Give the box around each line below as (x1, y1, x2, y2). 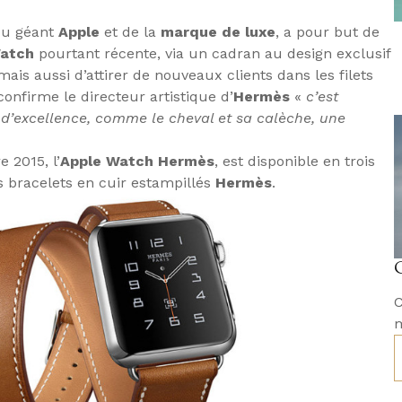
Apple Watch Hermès (60, 153, 214, 170)
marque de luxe (161, 23, 275, 41)
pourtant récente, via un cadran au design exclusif (34, 45, 390, 63)
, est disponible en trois (214, 153, 375, 170)
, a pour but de (275, 23, 380, 41)
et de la (100, 23, 161, 41)
